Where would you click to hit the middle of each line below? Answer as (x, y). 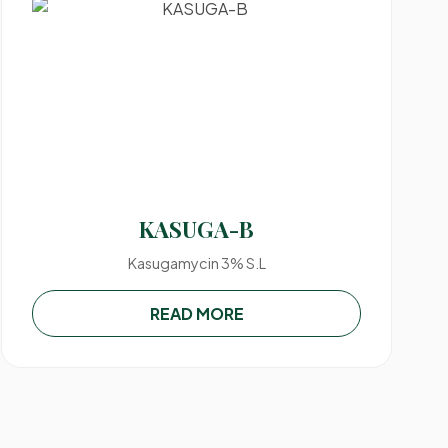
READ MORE (196, 313)
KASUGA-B (197, 229)
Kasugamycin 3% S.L (196, 263)
